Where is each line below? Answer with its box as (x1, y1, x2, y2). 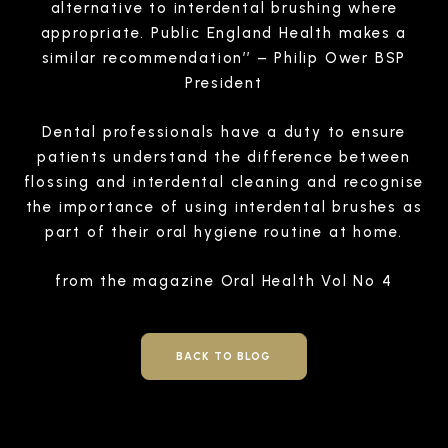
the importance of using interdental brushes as (25, 197, 423, 216)
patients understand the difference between (37, 147, 411, 166)
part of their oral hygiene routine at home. (44, 222, 404, 241)
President (185, 73, 263, 92)
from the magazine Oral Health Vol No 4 (55, 271, 393, 290)
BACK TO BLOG (176, 349, 272, 363)
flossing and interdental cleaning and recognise (23, 172, 425, 191)
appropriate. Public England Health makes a (40, 23, 408, 42)
